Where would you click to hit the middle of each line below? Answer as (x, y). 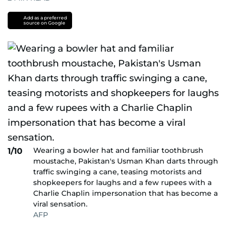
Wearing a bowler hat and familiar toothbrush (118, 150)
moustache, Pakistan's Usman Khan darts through (126, 161)
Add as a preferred (45, 18)
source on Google (44, 23)
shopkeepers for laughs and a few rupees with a (122, 182)
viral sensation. (60, 204)
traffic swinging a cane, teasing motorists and (118, 172)
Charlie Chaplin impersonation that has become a (125, 193)
